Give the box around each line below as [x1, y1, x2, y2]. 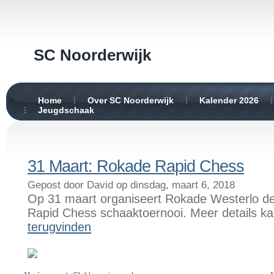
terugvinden [28, 220, 91, 234]
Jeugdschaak [38, 105, 94, 115]
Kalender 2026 [199, 95, 259, 105]
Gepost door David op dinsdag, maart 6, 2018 [28, 179, 235, 191]
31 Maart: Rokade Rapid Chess [28, 157, 244, 176]
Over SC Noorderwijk [87, 95, 174, 105]
